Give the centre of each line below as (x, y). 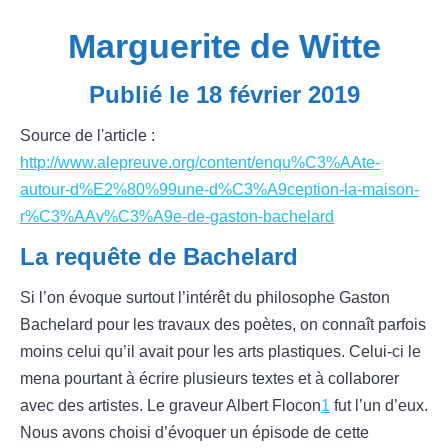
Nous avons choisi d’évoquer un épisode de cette (194, 433)
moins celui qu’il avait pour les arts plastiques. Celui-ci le (220, 352)
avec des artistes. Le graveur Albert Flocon (170, 406)
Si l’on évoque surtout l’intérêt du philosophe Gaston (205, 298)
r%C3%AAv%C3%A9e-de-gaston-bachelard (177, 217)
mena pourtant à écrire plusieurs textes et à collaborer (209, 379)
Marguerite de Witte (224, 46)
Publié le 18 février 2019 (224, 95)
